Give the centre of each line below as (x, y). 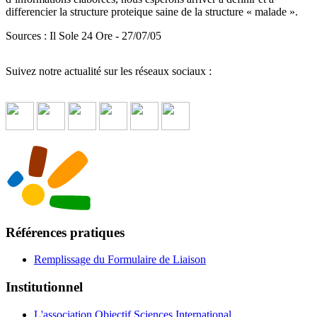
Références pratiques (65, 232)
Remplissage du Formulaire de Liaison (120, 260)
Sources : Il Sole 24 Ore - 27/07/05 (83, 35)
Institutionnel (44, 287)
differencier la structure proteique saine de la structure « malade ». (152, 11)
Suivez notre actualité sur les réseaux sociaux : (109, 71)
